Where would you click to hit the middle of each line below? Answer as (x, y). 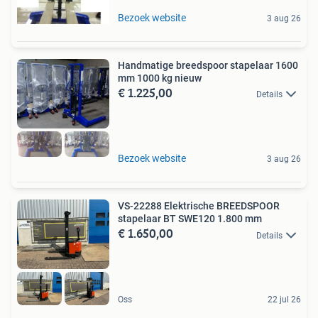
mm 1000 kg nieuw (160, 78)
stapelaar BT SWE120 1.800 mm (190, 219)
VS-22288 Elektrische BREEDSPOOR (199, 206)
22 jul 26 (284, 300)
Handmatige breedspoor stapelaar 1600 (208, 65)
